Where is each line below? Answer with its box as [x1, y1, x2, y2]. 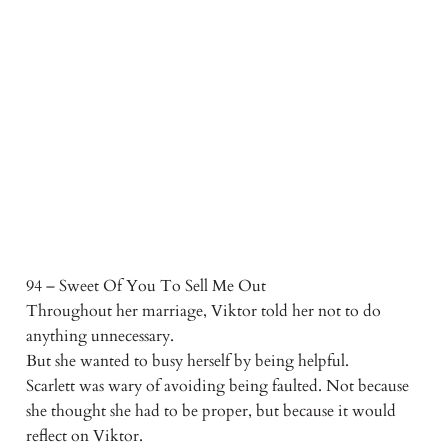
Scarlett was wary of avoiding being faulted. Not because [25, 375, 409, 398]
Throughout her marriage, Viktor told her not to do [25, 300, 381, 323]
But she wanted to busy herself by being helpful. [25, 350, 349, 373]
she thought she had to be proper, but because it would [25, 400, 396, 423]
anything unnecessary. [25, 325, 174, 348]
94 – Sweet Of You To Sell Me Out [25, 275, 266, 298]
